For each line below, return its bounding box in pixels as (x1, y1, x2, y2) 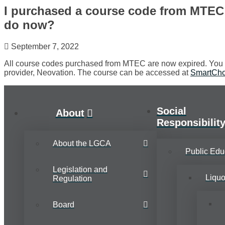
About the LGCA (53, 139, 111, 148)
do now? (4, 18, 55, 32)
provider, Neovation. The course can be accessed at (4, 68, 190, 77)
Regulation (53, 174, 92, 183)
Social (157, 105, 186, 117)
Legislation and (53, 165, 107, 174)
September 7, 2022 (9, 42, 79, 51)
